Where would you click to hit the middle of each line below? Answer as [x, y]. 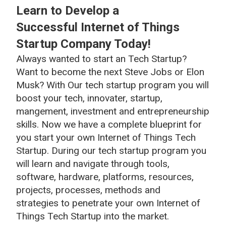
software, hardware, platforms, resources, [105, 177]
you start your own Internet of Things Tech [106, 137]
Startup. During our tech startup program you [111, 150]
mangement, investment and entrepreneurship [113, 111]
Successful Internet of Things [98, 27]
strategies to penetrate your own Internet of [108, 203]
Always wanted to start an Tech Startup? [101, 59]
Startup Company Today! [83, 44]
